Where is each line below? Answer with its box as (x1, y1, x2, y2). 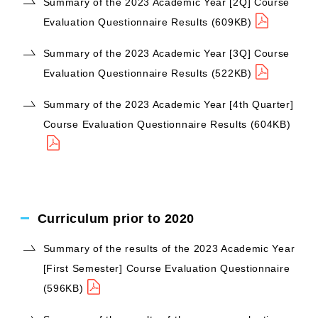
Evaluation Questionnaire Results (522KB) (43, 67, 252, 79)
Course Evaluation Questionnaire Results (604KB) (43, 119, 291, 130)
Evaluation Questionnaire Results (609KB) (43, 16, 252, 28)
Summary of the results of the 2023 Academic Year (43, 243, 295, 254)
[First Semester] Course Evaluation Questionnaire (43, 263, 290, 274)
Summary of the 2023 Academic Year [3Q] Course (43, 48, 290, 59)
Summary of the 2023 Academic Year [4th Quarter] (43, 99, 294, 110)
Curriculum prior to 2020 (37, 212, 194, 226)
